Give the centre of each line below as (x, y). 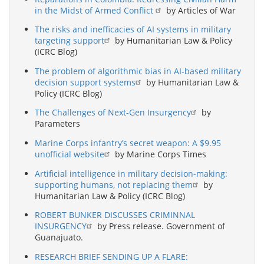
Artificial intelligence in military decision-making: (131, 173)
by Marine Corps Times (159, 154)
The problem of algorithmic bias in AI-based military (138, 71)
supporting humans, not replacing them (114, 184)
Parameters (57, 124)
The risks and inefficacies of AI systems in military (133, 29)
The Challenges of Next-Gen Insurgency (113, 113)
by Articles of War (200, 10)
